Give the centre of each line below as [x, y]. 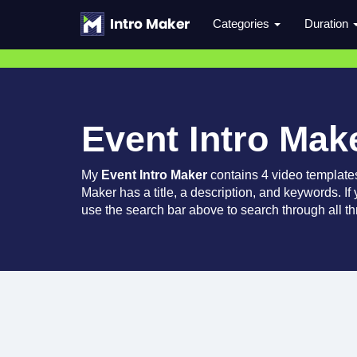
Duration [328, 24]
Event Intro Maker [154, 175]
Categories [243, 24]
